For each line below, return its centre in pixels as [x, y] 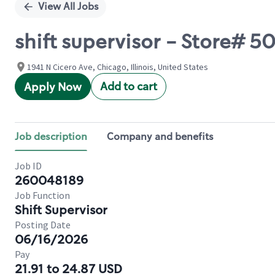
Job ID [28, 166]
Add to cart [129, 87]
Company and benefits [160, 137]
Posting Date [43, 225]
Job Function [42, 195]
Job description [51, 137]
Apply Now [53, 87]
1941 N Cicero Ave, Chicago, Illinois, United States [118, 67]
